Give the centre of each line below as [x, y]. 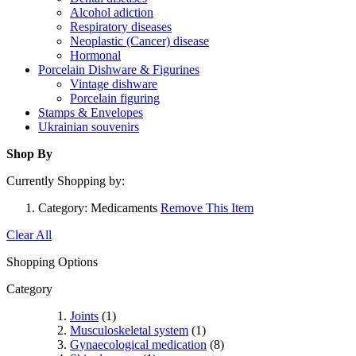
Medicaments [124, 208]
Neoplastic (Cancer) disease [139, 41]
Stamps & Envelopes [91, 112]
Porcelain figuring [115, 98]
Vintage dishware [114, 84]
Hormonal [95, 55]
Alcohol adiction [112, 12]
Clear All [29, 235]
